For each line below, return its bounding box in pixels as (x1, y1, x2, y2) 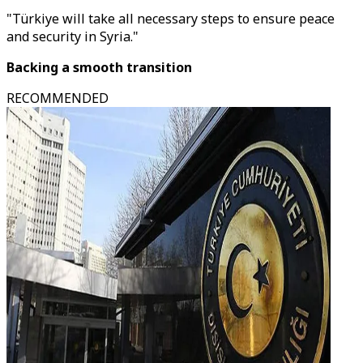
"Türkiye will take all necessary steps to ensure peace (6, 10, 335, 28)
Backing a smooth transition (6, 58, 192, 76)
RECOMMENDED (6, 89, 109, 107)
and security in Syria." (6, 28, 139, 45)
